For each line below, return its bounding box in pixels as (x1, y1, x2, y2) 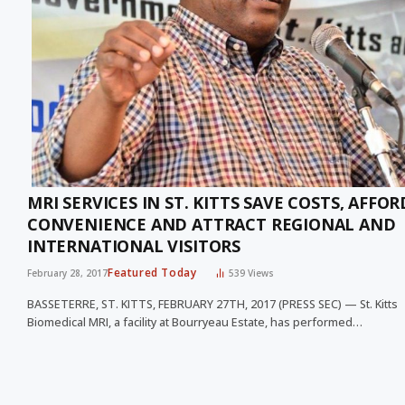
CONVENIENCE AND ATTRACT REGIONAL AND (27, 213, 396, 236)
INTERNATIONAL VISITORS (27, 235, 241, 258)
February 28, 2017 (27, 267, 108, 280)
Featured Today (108, 265, 197, 281)
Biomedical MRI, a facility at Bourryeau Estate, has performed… (27, 315, 363, 331)
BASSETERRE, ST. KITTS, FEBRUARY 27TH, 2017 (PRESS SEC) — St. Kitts (27, 297, 398, 313)
